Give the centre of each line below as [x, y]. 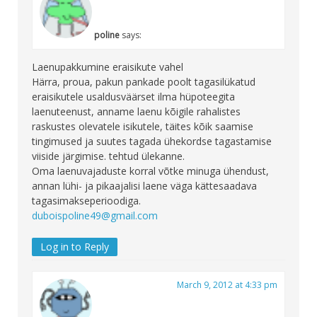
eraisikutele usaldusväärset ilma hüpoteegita [133, 97]
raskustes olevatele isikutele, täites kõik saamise [143, 127]
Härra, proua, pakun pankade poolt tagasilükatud [144, 82]
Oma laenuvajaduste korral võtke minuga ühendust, [150, 171]
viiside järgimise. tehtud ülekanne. [108, 156]
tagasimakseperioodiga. [86, 201]
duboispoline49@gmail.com [95, 216]
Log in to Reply [75, 247]
